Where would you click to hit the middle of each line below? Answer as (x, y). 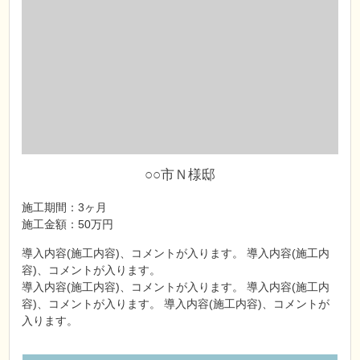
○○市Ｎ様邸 (180, 174)
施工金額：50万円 (68, 224)
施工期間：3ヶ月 (65, 207)
